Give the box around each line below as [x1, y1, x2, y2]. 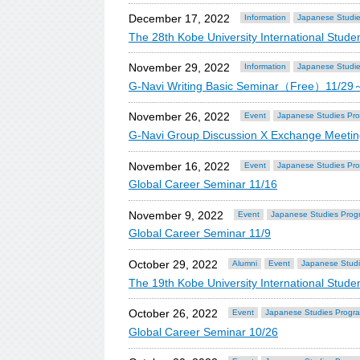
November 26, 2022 [129, 110, 230, 124]
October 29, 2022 [129, 258, 218, 271]
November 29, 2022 [129, 61, 230, 75]
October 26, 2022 [129, 307, 218, 321]
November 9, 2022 [129, 208, 223, 222]
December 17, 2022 [129, 12, 230, 26]
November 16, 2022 [129, 159, 230, 173]
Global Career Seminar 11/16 [129, 178, 277, 191]
